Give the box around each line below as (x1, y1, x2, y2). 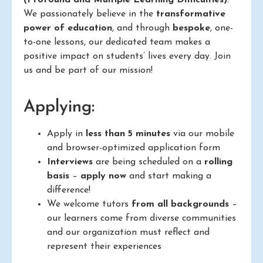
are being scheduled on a (93, 157, 204, 167)
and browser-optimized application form (47, 143, 220, 153)
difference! (47, 186, 90, 195)
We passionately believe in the (23, 9, 156, 19)
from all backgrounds (131, 200, 229, 210)
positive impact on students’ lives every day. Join (23, 51, 231, 61)
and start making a (126, 171, 211, 181)
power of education (23, 23, 112, 33)
